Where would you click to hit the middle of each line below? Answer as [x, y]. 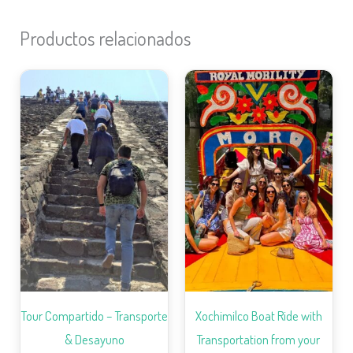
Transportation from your [259, 339]
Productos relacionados [106, 39]
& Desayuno [94, 339]
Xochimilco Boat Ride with [258, 315]
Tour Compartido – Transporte [94, 315]
